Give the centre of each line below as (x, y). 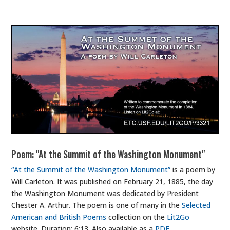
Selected (196, 205)
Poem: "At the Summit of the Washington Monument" (108, 154)
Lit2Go (178, 217)
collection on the (137, 217)
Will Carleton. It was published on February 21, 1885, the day (112, 181)
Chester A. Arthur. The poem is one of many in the (97, 205)
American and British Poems (59, 217)
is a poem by (193, 169)
